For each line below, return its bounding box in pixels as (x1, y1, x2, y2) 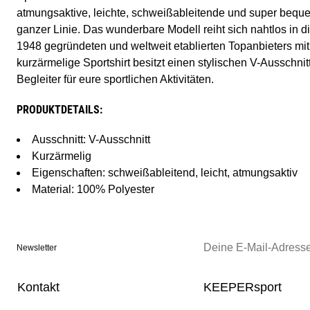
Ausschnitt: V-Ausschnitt (32, 134, 150, 146)
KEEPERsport (203, 280, 282, 295)
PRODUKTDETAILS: (17, 103, 102, 117)
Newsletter (17, 243, 57, 253)
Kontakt (17, 280, 60, 295)
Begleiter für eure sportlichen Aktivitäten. (17, 73, 214, 86)
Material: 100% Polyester (32, 183, 154, 196)
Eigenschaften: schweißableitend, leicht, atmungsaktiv (32, 167, 298, 179)
